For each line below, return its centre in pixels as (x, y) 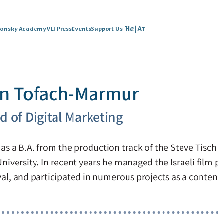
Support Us (107, 29)
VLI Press (59, 29)
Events (81, 29)
